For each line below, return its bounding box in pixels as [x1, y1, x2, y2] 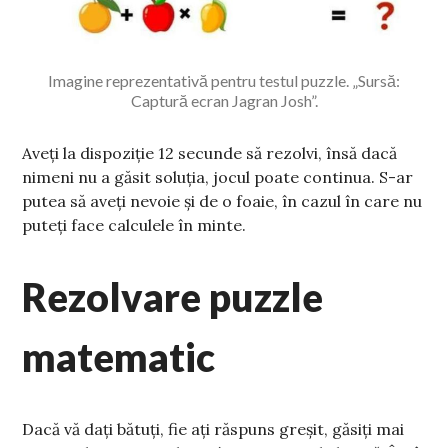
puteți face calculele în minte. [22, 214, 247, 235]
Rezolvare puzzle [22, 273, 324, 320]
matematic [22, 333, 216, 380]
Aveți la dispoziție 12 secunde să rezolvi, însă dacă [22, 142, 398, 163]
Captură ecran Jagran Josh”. [130, 90, 318, 110]
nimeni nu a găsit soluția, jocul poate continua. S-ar [22, 166, 414, 187]
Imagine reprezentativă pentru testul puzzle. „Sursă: [48, 70, 400, 90]
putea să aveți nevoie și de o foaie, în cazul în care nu [22, 190, 423, 211]
